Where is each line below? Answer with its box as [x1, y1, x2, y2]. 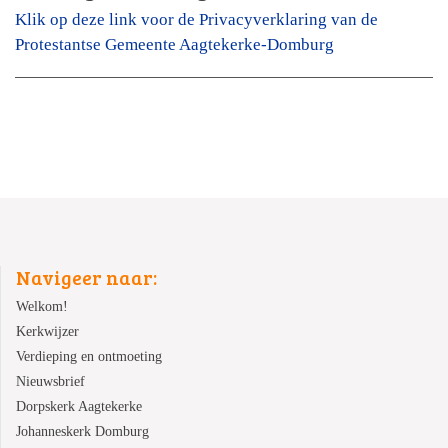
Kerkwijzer [16, 324, 79, 340]
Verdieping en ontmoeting [16, 349, 162, 365]
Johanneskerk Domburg [16, 424, 149, 440]
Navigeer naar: [16, 264, 157, 291]
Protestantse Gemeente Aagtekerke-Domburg [15, 35, 334, 55]
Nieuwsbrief [16, 374, 85, 390]
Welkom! [16, 299, 68, 315]
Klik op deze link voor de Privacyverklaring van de [15, 10, 378, 30]
